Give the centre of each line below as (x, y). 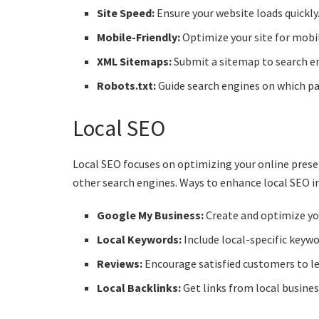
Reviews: (120, 263)
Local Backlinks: (139, 287)
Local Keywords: (140, 239)
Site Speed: (126, 13)
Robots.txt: (127, 86)
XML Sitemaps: (135, 62)
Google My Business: (151, 215)
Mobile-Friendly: (139, 37)
